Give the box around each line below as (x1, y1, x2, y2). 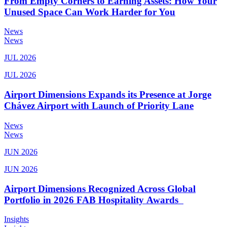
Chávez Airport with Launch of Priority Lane (4, 100, 194, 111)
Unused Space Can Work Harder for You (4, 6, 175, 17)
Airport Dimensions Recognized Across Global (4, 183, 196, 194)
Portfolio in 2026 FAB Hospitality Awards (4, 194, 183, 205)
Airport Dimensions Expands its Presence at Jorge (4, 89, 211, 100)
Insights (4, 215, 29, 224)
